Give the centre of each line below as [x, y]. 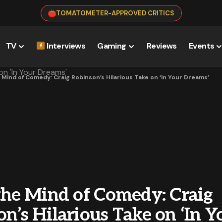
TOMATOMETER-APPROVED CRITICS [115, 13]
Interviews [66, 46]
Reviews [162, 46]
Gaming [112, 46]
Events [201, 46]
